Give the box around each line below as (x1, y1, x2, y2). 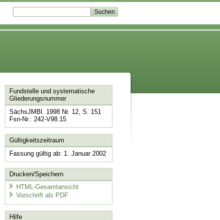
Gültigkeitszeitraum (9, 136, 64, 144)
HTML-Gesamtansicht (16, 183, 79, 191)
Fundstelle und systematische (9, 87, 95, 95)
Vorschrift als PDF (16, 192, 68, 199)
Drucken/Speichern (9, 170, 63, 178)
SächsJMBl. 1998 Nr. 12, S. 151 (9, 108, 101, 116)
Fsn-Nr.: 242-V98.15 (9, 115, 66, 123)
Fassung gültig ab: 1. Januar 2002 (9, 149, 106, 157)
